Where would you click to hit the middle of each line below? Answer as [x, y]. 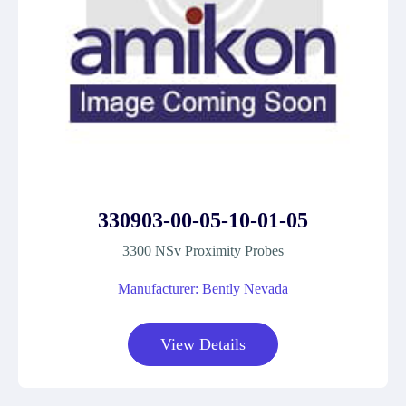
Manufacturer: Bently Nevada [203, 289]
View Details [203, 344]
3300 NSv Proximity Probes [203, 251]
